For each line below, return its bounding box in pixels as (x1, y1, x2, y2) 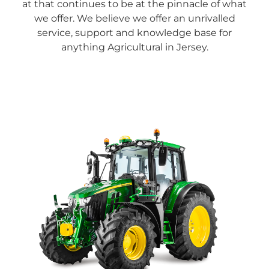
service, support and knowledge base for (37, 26, 232, 38)
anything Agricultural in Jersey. (61, 41, 208, 53)
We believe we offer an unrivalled (76, 12, 235, 24)
